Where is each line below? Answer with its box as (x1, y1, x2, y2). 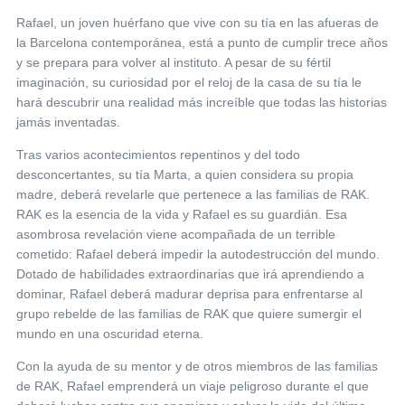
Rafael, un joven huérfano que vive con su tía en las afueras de (16, 15, 379, 31)
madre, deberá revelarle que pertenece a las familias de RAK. (16, 187, 370, 202)
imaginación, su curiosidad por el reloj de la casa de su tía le (16, 75, 362, 90)
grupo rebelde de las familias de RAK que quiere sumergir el (16, 306, 362, 322)
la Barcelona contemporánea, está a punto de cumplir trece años (16, 35, 388, 51)
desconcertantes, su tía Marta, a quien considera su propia (16, 167, 353, 183)
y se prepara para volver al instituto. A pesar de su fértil (16, 55, 331, 71)
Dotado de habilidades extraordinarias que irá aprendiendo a (16, 267, 364, 282)
